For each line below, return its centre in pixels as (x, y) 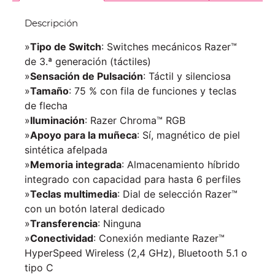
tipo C (39, 267)
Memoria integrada (76, 164)
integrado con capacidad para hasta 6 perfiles (133, 179)
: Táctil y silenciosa (187, 76)
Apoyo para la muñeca (83, 135)
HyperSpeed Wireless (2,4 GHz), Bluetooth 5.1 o (136, 253)
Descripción (51, 23)
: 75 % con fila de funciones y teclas (153, 91)
